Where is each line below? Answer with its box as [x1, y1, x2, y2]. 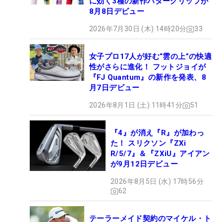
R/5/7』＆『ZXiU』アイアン [111, 149, 210, 158]
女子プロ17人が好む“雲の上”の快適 [89, 52, 212, 61]
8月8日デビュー [89, 7, 145, 16]
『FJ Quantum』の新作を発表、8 [89, 73, 206, 82]
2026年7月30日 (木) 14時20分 [89, 25, 187, 33]
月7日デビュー [89, 83, 140, 92]
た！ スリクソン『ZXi [111, 139, 186, 148]
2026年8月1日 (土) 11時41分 [89, 101, 182, 109]
